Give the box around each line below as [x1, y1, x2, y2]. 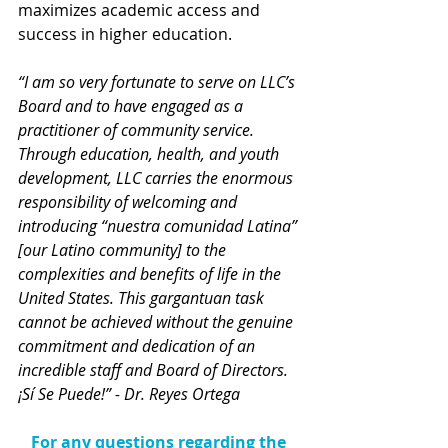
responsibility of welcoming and [18, 191, 241, 214]
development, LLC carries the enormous [18, 167, 297, 190]
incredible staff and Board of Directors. [18, 359, 292, 382]
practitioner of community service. [18, 119, 258, 142]
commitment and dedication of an [18, 335, 259, 358]
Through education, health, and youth [18, 143, 283, 166]
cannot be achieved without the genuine [18, 311, 297, 334]
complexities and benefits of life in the [18, 263, 285, 286]
